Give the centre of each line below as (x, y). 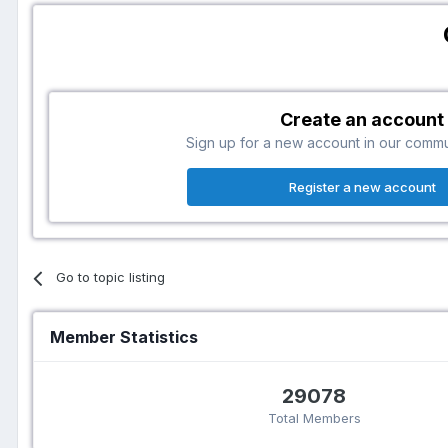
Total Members (314, 417)
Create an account (362, 120)
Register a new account (362, 187)
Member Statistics (124, 337)
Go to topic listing (111, 277)
